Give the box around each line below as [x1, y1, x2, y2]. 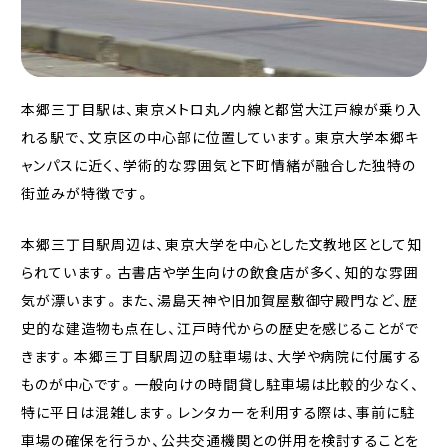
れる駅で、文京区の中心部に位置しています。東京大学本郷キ [20, 126, 420, 147]
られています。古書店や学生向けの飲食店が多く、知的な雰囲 [20, 262, 420, 283]
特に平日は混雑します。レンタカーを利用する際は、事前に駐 [20, 402, 416, 423]
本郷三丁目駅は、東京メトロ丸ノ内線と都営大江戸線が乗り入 [20, 98, 423, 119]
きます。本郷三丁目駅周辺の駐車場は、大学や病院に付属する [20, 346, 423, 367]
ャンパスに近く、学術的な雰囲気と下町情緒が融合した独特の [20, 154, 417, 175]
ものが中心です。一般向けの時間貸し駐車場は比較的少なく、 [20, 374, 421, 395]
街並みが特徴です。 [20, 182, 151, 203]
